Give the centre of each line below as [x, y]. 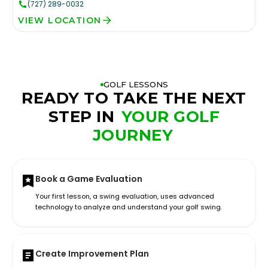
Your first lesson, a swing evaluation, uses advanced [125, 197]
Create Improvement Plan [92, 254]
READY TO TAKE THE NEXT [134, 98]
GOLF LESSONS [135, 85]
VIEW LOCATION [60, 21]
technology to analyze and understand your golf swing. [129, 207]
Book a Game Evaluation [89, 179]
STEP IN [83, 117]
